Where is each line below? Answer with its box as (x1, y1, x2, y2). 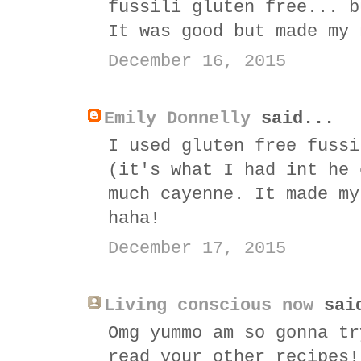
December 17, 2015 (108, 238, 286, 259)
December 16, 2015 (108, 51, 286, 72)
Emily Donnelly (104, 108, 251, 129)
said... (251, 108, 334, 129)
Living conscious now (104, 295, 313, 316)
